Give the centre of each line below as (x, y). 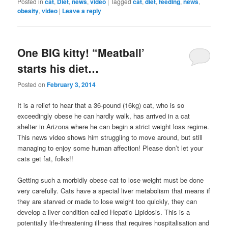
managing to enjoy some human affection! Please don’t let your (110, 148)
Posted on (32, 84)
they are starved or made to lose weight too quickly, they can (107, 202)
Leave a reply (82, 11)
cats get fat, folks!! (46, 158)
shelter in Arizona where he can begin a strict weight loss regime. (113, 126)
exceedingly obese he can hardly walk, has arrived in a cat (104, 116)
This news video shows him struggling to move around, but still (110, 137)
